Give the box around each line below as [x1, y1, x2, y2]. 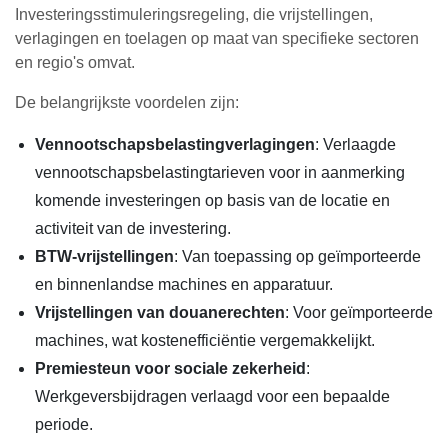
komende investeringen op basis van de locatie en [35, 192, 390, 209]
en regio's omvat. [15, 54, 135, 71]
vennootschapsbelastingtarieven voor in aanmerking [35, 164, 405, 181]
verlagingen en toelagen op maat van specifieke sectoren [15, 30, 419, 47]
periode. [35, 416, 93, 433]
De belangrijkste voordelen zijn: [15, 94, 239, 111]
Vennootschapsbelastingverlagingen [35, 136, 315, 153]
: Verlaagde [315, 136, 396, 153]
